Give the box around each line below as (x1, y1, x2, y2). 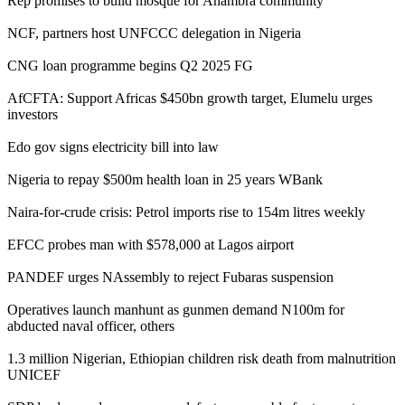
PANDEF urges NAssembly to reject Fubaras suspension (7, 268, 334, 285)
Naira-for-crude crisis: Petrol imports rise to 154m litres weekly (7, 203, 365, 220)
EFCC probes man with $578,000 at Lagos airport (7, 236, 294, 252)
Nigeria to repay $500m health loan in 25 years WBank (7, 171, 323, 187)
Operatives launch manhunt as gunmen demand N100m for (7, 301, 344, 317)
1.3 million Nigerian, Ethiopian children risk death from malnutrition (7, 350, 396, 366)
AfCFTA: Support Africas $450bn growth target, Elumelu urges (7, 89, 372, 106)
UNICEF (7, 366, 61, 382)
